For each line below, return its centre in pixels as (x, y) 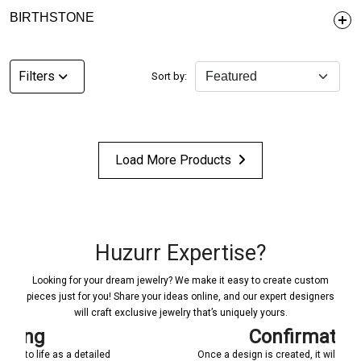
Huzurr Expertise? (180, 253)
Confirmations (208, 336)
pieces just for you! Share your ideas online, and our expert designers (180, 296)
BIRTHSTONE (52, 17)
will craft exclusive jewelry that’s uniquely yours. (180, 312)
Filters (37, 76)
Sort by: (168, 77)
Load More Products (173, 160)
